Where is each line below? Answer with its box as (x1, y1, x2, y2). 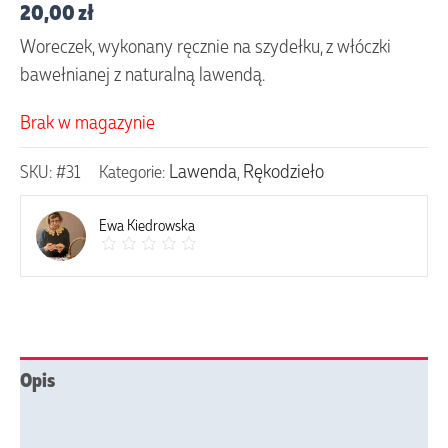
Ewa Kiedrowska (99, 215, 195, 235)
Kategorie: (99, 159, 169, 182)
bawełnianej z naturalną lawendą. (20, 60, 265, 85)
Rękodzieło (243, 157, 324, 182)
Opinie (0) (20, 410, 98, 435)
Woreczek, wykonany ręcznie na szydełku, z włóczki (20, 32, 391, 57)
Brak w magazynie (20, 108, 155, 133)
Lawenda (169, 157, 237, 182)
